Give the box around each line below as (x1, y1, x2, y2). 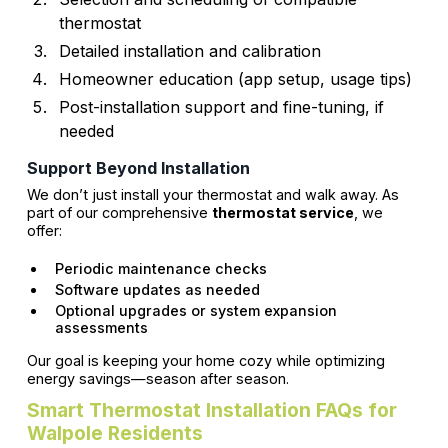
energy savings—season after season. (26, 369, 289, 387)
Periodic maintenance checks (54, 259, 267, 277)
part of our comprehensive (26, 203, 212, 221)
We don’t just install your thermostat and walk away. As (26, 185, 399, 203)
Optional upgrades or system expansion (54, 301, 337, 319)
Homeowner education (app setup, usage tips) (58, 68, 412, 89)
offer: (26, 221, 62, 239)
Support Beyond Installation (26, 157, 250, 178)
